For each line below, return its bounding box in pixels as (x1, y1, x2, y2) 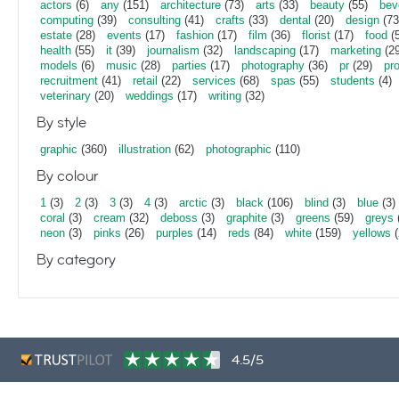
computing (40, 13, 94, 27)
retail (133, 74, 158, 87)
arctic (179, 196, 208, 209)
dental (280, 13, 311, 27)
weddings (126, 89, 174, 102)
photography (241, 59, 305, 72)
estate (40, 28, 72, 42)
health (40, 44, 71, 57)
